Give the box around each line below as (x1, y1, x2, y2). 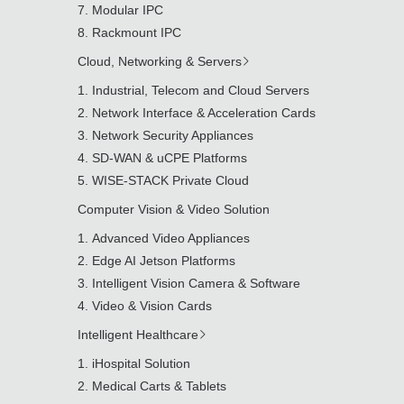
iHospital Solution (92, 356, 190, 371)
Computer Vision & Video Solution (78, 202, 270, 216)
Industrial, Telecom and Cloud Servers (92, 83, 309, 97)
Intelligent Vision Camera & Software (92, 276, 300, 290)
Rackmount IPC (92, 25, 181, 40)
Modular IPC (92, 3, 163, 17)
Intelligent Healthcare (78, 327, 198, 342)
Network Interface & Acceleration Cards (92, 106, 316, 120)
